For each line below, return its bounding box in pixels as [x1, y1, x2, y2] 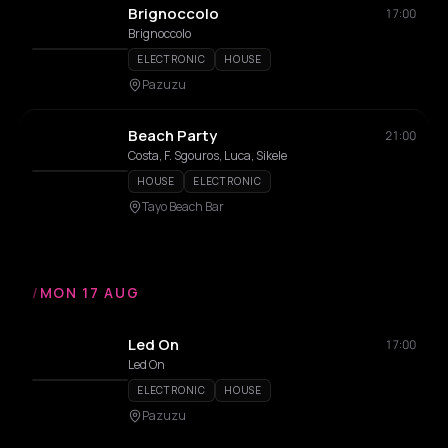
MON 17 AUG [39, 283, 140, 302]
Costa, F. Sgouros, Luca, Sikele [128, 147, 287, 164]
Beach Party [128, 125, 217, 146]
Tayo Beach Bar [142, 198, 224, 215]
